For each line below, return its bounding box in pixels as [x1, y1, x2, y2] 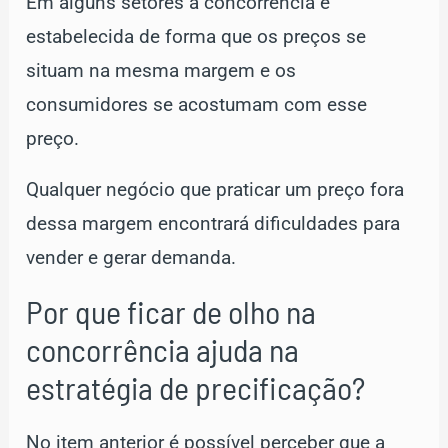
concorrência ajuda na [26, 329, 300, 368]
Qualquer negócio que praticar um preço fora [26, 178, 405, 201]
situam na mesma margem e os [26, 59, 297, 82]
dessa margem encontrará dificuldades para [26, 212, 401, 235]
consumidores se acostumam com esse [26, 93, 368, 116]
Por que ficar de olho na [26, 291, 317, 330]
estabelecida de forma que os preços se [26, 25, 367, 48]
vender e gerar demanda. [26, 246, 237, 269]
